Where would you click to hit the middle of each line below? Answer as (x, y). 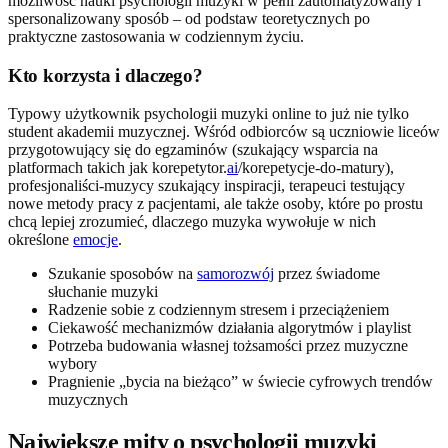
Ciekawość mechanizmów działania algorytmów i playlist (229, 328)
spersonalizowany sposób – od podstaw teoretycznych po (189, 18)
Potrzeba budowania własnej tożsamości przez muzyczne (228, 346)
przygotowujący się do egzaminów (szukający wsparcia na (193, 150)
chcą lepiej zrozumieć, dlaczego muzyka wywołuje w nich (192, 222)
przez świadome (327, 274)
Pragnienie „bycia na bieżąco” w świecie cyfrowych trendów (240, 382)
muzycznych (88, 400)
